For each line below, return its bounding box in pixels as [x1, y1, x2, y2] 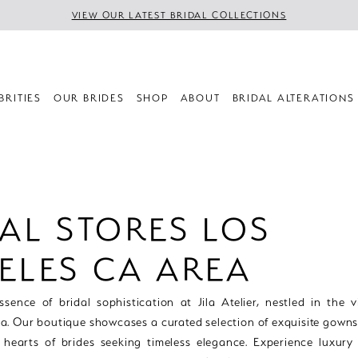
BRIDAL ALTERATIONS [232, 91, 355, 104]
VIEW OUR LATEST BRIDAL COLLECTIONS [71, 10, 287, 21]
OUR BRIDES [53, 91, 125, 104]
